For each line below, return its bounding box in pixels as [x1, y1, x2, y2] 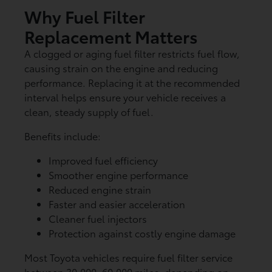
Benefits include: [24, 128, 101, 143]
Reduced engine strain [48, 182, 151, 196]
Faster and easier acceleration [48, 196, 185, 211]
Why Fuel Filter [24, 3, 145, 28]
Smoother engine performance [48, 167, 188, 182]
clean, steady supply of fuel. [24, 104, 154, 118]
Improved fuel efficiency [48, 152, 158, 167]
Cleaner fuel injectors [48, 211, 147, 225]
